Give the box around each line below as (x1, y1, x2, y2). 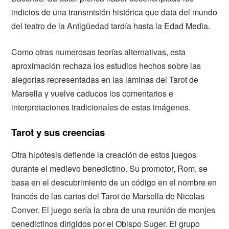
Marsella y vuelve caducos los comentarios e (11, 87, 174, 100)
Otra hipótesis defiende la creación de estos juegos (11, 148, 197, 161)
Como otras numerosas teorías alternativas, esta (11, 46, 186, 58)
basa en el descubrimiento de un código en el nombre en (11, 176, 217, 188)
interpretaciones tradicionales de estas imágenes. (11, 101, 191, 113)
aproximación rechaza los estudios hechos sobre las (11, 60, 201, 72)
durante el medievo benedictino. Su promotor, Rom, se (11, 162, 208, 174)
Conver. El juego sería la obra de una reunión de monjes (11, 203, 216, 216)
